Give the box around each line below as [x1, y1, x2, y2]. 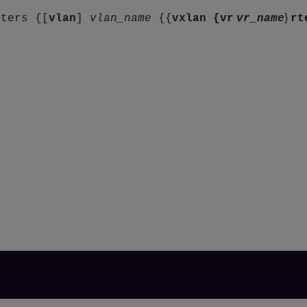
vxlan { [172, 12, 220, 25]
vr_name [236, 12, 284, 25]
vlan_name [90, 12, 151, 25]
